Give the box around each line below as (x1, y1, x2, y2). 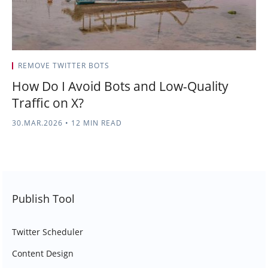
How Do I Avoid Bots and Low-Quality (12, 78, 229, 95)
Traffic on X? (12, 95, 84, 111)
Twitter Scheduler (12, 226, 83, 237)
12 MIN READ (69, 118, 122, 128)
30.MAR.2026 (12, 118, 63, 128)
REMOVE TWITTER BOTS (18, 60, 109, 71)
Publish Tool (12, 191, 75, 206)
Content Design (12, 248, 74, 259)
